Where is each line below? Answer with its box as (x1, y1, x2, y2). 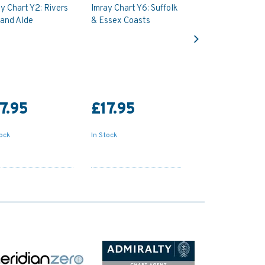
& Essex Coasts (91, 15, 151, 27)
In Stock (91, 130, 118, 140)
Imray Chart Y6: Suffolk (91, 2, 178, 14)
